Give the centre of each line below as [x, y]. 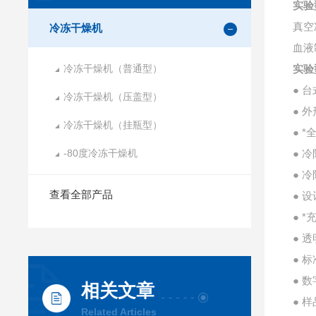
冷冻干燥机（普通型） [113, 68]
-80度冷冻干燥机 [101, 153]
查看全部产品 [81, 194]
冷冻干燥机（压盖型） [113, 97]
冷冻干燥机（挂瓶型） [113, 125]
